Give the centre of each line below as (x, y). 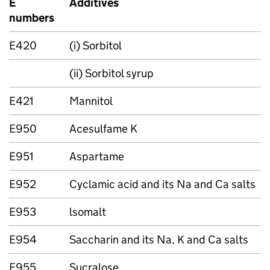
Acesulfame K (103, 129)
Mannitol (91, 101)
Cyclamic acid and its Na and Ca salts (162, 184)
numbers (32, 18)
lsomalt (88, 212)
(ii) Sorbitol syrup (111, 73)
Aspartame (97, 156)
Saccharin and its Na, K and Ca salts (159, 240)
